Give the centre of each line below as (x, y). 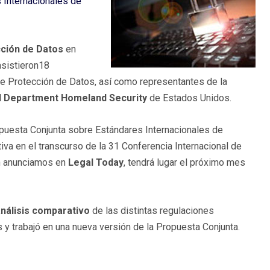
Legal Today (96, 163)
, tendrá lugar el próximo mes (184, 163)
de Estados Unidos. (189, 98)
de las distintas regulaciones (152, 211)
